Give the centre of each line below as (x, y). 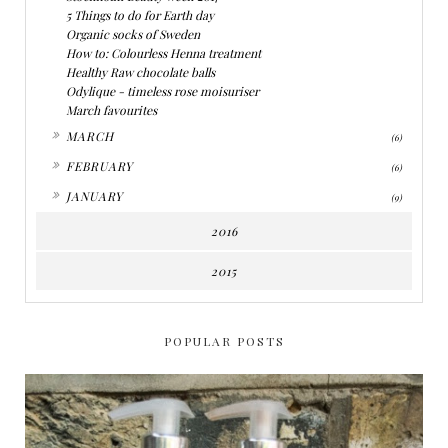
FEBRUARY (99, 165)
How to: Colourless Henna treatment (163, 52)
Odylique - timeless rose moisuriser (162, 90)
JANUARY (94, 195)
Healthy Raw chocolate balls (140, 71)
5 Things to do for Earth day (140, 14)
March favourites (111, 109)
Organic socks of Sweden (133, 33)
